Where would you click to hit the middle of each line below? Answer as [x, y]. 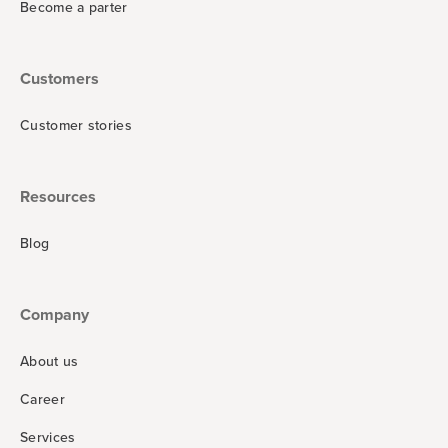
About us [49, 361]
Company [54, 314]
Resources [58, 196]
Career [42, 399]
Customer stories [76, 125]
